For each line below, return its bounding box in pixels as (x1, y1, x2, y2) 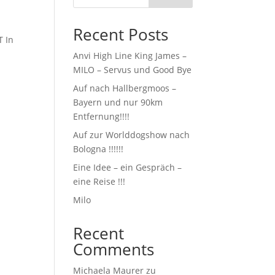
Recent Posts (73, 23, 169, 46)
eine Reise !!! (73, 176, 126, 188)
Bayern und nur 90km (73, 96, 163, 109)
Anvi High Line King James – (73, 50, 187, 62)
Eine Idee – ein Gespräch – (73, 161, 182, 174)
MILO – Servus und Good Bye (73, 64, 192, 76)
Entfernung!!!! (73, 110, 130, 123)
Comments (73, 238, 155, 261)
